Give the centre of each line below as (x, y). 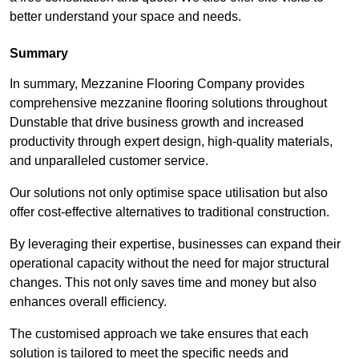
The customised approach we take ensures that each (159, 334)
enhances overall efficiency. (88, 302)
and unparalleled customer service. (109, 161)
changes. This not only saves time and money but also (163, 283)
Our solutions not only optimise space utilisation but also (169, 193)
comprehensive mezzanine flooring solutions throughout (168, 103)
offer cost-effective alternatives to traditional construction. (169, 212)
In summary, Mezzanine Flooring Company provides (157, 84)
